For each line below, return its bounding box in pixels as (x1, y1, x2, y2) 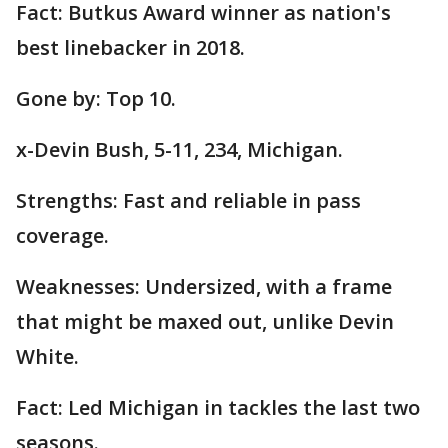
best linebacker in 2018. (16, 34, 245, 62)
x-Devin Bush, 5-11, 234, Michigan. (16, 136, 343, 164)
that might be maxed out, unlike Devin (16, 308, 394, 336)
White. (16, 343, 79, 371)
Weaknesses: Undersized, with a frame (16, 273, 392, 301)
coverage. (16, 222, 109, 250)
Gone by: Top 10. (16, 85, 176, 113)
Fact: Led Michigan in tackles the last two (16, 394, 420, 422)
